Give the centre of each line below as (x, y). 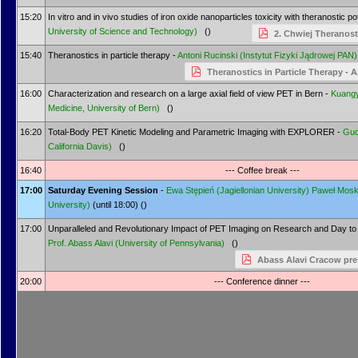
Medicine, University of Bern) (104, 108)
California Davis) (80, 146)
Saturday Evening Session (104, 190)
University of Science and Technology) (123, 31)
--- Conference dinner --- (262, 281)
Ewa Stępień (190, 190)
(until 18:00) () (120, 205)
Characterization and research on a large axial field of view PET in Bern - (189, 93)
